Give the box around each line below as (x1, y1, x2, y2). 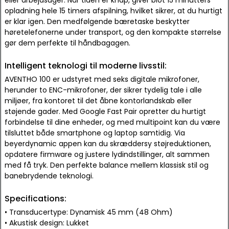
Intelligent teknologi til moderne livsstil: (5, 60, 167, 72)
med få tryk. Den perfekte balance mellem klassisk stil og (5, 160, 209, 170)
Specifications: (5, 193, 66, 204)
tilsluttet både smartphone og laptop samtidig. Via (5, 128, 185, 138)
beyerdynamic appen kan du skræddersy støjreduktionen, (5, 139, 211, 149)
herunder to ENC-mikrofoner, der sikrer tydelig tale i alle (5, 85, 202, 95)
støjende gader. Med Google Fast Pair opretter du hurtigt (5, 106, 206, 117)
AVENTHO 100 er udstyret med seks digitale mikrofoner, (5, 74, 199, 84)
